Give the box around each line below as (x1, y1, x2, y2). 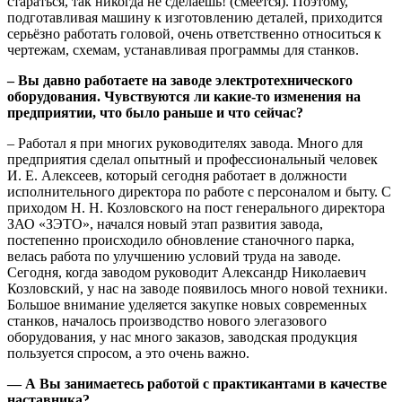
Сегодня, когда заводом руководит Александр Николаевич (7, 265, 366, 281)
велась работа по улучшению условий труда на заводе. (7, 249, 341, 265)
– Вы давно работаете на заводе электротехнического (7, 73, 353, 89)
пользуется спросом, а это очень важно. (7, 345, 249, 362)
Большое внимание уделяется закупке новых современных (7, 297, 367, 313)
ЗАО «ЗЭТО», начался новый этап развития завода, (7, 216, 323, 232)
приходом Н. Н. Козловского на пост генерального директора (7, 200, 385, 216)
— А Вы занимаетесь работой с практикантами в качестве (7, 376, 387, 392)
